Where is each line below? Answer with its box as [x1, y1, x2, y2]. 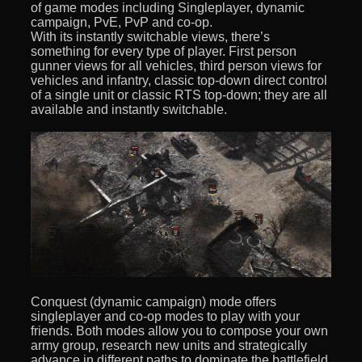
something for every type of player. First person [31, 44, 297, 58]
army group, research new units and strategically [31, 338, 307, 352]
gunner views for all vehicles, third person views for [31, 58, 322, 73]
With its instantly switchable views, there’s [31, 29, 270, 44]
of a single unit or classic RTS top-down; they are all [31, 87, 327, 102]
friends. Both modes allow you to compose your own [31, 323, 328, 338]
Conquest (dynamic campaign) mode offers [31, 294, 276, 309]
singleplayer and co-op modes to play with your [31, 309, 300, 323]
